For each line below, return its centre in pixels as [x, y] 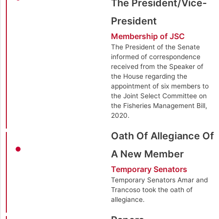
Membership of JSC [148, 36]
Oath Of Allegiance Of [162, 136]
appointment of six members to [160, 86]
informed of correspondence [155, 56]
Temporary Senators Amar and [159, 180]
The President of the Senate [155, 47]
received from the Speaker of [157, 66]
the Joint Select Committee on [159, 96]
